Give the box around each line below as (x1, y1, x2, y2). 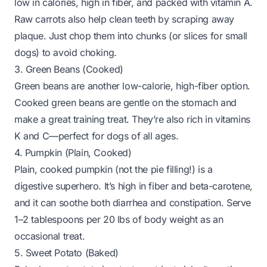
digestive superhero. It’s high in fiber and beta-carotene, (14, 180, 253, 192)
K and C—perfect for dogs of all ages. (14, 130, 179, 142)
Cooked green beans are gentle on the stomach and (14, 97, 237, 108)
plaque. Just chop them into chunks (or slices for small (14, 30, 248, 42)
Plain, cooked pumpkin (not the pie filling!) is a (14, 163, 213, 175)
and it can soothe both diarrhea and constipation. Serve (14, 197, 252, 209)
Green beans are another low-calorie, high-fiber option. (14, 80, 251, 92)
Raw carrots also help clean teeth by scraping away (14, 13, 235, 25)
